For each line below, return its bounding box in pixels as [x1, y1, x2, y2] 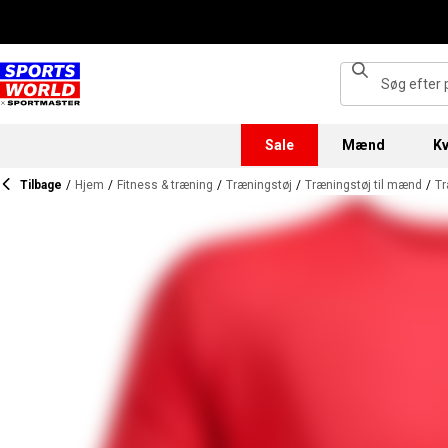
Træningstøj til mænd [305, 178, 422, 192]
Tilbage [20, 178, 62, 192]
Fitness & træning [117, 178, 213, 192]
